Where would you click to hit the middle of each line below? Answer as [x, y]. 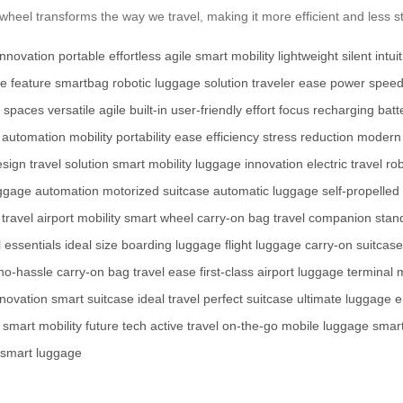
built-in [148, 110]
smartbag [82, 83]
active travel [184, 326]
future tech [116, 326]
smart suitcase [93, 299]
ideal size [91, 245]
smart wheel [159, 218]
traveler [273, 83]
